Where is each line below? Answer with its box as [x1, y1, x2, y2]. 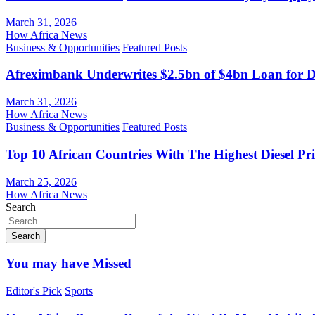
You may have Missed [6, 256, 131, 271]
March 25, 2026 [6, 175, 77, 188]
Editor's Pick [6, 284, 62, 297]
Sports [65, 284, 93, 297]
